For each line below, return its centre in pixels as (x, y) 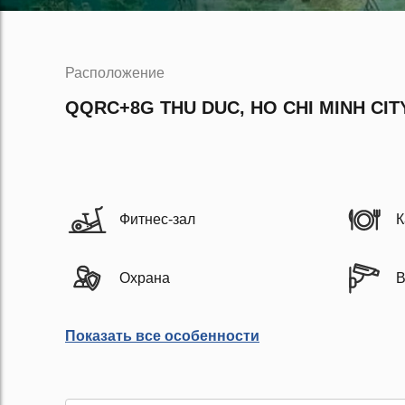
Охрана (145, 278)
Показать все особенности (162, 336)
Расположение (115, 73)
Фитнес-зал (157, 219)
